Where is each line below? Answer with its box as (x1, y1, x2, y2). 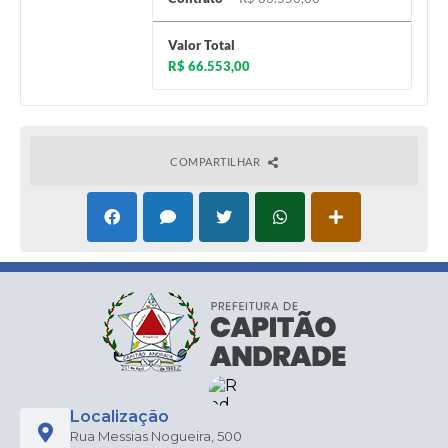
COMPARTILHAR (170, 155, 263, 169)
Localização (70, 407, 169, 427)
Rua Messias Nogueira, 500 (70, 428, 242, 445)
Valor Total (167, 37, 235, 54)
